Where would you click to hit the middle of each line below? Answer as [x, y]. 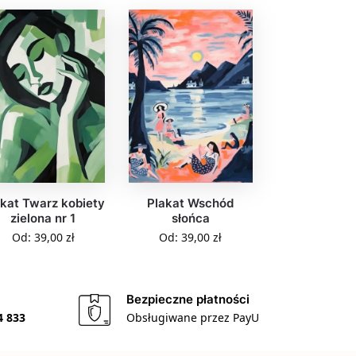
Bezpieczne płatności [188, 300]
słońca [190, 219]
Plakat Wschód [191, 203]
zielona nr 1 [43, 219]
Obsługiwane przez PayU [192, 317]
